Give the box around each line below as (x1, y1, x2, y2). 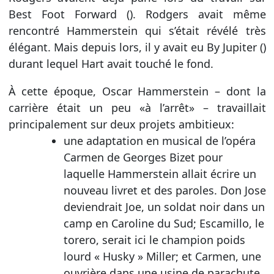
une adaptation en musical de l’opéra (63, 133, 256, 149)
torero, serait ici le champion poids (63, 232, 245, 248)
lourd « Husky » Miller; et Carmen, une (63, 249, 261, 264)
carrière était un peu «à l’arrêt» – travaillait (8, 100, 266, 116)
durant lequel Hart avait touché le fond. (8, 56, 213, 72)
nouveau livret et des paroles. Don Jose (63, 183, 266, 198)
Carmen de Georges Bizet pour (63, 150, 223, 165)
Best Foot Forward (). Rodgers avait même (8, 7, 266, 22)
